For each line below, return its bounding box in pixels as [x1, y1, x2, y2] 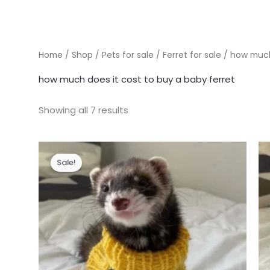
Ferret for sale [163, 49, 222, 61]
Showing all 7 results [39, 103, 129, 116]
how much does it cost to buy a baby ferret [39, 72, 236, 86]
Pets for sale [102, 49, 154, 61]
